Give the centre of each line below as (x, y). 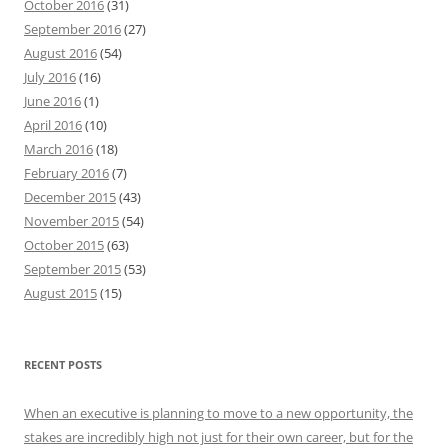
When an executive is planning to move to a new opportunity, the (218, 413)
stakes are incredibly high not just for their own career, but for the (218, 437)
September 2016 (72, 29)
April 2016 (53, 125)
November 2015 (71, 221)
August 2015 (60, 293)
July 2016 (50, 77)
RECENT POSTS (63, 364)
